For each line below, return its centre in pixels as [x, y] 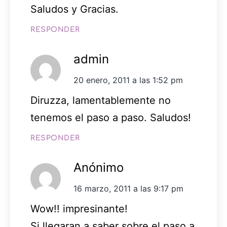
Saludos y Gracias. [74, 9]
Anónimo [99, 168]
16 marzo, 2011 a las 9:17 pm [128, 189]
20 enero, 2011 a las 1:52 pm [128, 80]
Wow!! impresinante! [79, 209]
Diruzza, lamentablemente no [101, 101]
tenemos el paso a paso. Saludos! [111, 118]
